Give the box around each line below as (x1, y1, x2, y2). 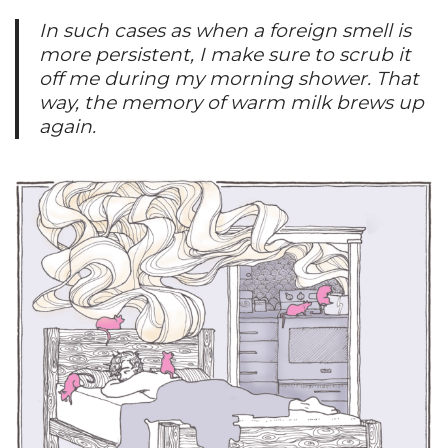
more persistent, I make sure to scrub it (39, 43, 411, 67)
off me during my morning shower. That (39, 67, 419, 91)
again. (39, 115, 96, 139)
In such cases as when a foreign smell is (39, 19, 411, 43)
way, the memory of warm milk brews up (39, 91, 424, 115)
